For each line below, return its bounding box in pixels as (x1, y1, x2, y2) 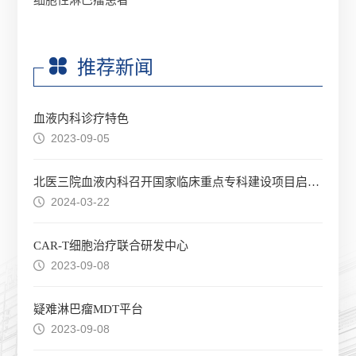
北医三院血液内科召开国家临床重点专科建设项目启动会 (308, 176, 320, 189)
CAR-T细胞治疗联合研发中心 (33, 239, 189, 253)
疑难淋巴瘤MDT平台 (33, 303, 144, 316)
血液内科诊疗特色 (33, 112, 130, 126)
